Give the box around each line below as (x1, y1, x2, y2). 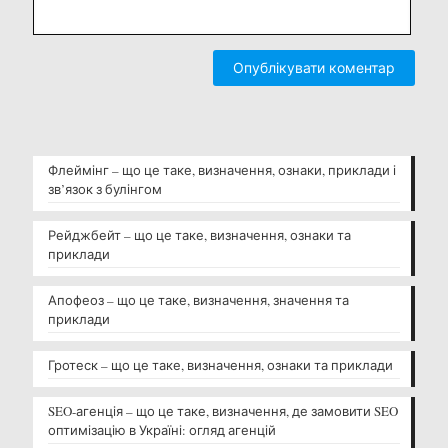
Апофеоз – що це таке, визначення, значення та (48, 290, 349, 309)
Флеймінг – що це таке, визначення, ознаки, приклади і (48, 160, 396, 179)
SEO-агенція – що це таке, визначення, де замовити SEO (48, 401, 398, 420)
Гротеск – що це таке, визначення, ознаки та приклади (48, 355, 393, 374)
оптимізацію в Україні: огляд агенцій (48, 420, 276, 439)
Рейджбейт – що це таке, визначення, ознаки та (48, 225, 351, 244)
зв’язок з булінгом (48, 179, 162, 198)
